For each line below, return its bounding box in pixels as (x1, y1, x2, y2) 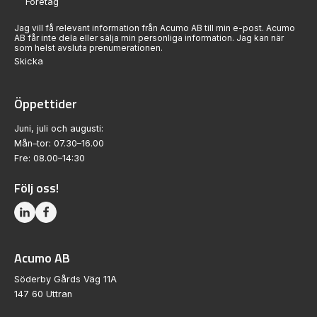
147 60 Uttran (14, 289, 72, 299)
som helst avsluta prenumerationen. (14, 42, 163, 53)
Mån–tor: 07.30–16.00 (14, 137, 104, 149)
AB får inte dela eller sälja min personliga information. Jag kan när (14, 32, 284, 43)
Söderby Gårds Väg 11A (14, 274, 117, 284)
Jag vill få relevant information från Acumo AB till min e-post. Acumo (14, 22, 295, 33)
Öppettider (14, 94, 77, 114)
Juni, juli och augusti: (14, 122, 103, 134)
